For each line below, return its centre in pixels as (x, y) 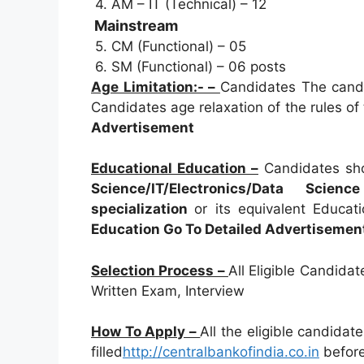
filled (107, 352)
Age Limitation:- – (156, 87)
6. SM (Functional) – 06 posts (191, 66)
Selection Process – (160, 270)
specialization (143, 209)
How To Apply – (146, 332)
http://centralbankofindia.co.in (221, 352)
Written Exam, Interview (170, 290)
